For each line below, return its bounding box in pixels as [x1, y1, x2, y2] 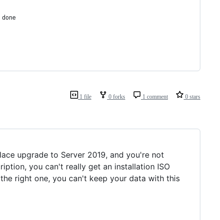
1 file [78, 93, 91, 100]
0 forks [107, 93, 125, 100]
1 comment [141, 93, 168, 100]
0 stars [184, 93, 200, 100]
